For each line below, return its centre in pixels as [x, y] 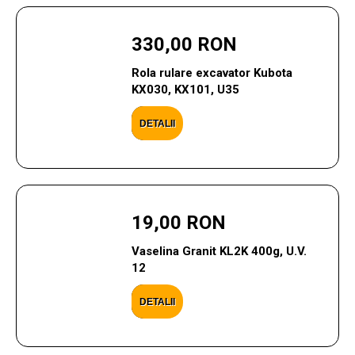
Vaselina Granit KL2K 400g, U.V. [219, 251]
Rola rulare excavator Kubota [212, 73]
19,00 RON [178, 223]
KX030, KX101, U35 [185, 90]
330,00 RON [184, 44]
